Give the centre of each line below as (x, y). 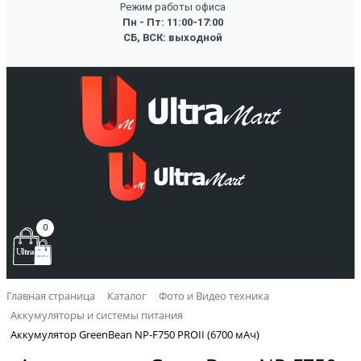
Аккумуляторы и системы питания (97, 315)
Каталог (127, 296)
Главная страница (51, 296)
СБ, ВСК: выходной (173, 37)
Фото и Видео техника (214, 296)
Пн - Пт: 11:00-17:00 (173, 22)
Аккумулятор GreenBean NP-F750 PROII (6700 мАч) (135, 334)
